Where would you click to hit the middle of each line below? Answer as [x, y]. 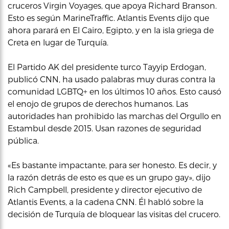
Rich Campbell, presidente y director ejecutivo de [105, 189]
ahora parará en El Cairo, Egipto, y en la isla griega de [111, 30]
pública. [23, 140]
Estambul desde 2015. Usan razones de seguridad [105, 128]
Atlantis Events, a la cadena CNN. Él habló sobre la [106, 202]
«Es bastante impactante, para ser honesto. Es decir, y [112, 165]
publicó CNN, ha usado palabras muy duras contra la [111, 79]
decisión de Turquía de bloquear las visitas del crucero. [114, 214]
